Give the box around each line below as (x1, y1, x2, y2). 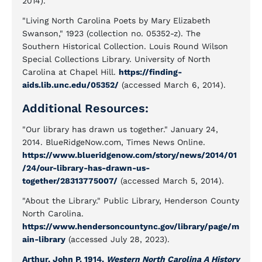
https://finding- (119, 67, 182, 77)
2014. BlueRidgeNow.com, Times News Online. (22, 137, 205, 147)
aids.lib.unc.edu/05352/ (22, 80, 119, 89)
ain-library (22, 235, 65, 244)
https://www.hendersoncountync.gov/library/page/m (22, 222, 239, 231)
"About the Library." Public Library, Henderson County (22, 196, 239, 205)
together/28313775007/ (22, 176, 118, 185)
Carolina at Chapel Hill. (22, 67, 119, 77)
